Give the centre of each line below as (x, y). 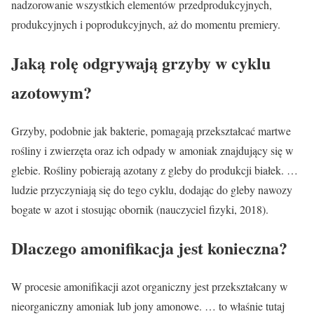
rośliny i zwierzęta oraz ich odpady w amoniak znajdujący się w (152, 151)
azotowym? (52, 93)
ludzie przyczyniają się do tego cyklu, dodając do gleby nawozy (152, 190)
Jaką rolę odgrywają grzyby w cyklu (141, 63)
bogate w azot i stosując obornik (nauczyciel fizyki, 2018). (140, 210)
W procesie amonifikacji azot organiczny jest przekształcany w (150, 286)
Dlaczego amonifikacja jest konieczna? (149, 248)
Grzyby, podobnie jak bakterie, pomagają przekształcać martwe (151, 131)
